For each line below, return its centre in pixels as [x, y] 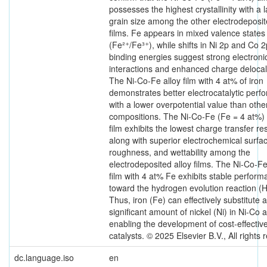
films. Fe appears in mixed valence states [187, 33]
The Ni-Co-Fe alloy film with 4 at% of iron [186, 81]
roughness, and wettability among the [180, 152]
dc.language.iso [44, 258]
